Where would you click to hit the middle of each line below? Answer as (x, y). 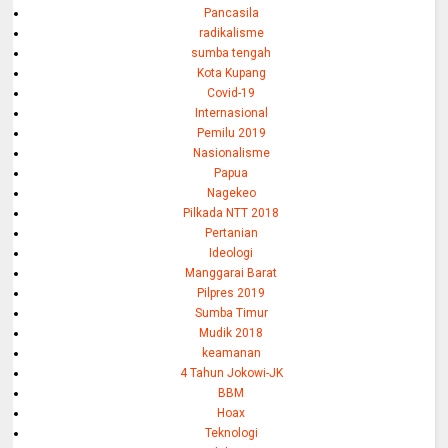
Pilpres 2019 (231, 292)
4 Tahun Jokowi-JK (231, 372)
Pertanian (231, 232)
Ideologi (231, 252)
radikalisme (231, 32)
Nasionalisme (231, 152)
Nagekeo (231, 192)
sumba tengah (231, 52)
